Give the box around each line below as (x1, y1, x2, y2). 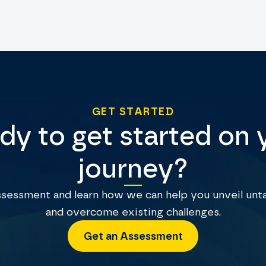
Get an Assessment (83, 229, 183, 242)
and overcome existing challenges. (45, 205, 221, 218)
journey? (78, 153, 188, 184)
